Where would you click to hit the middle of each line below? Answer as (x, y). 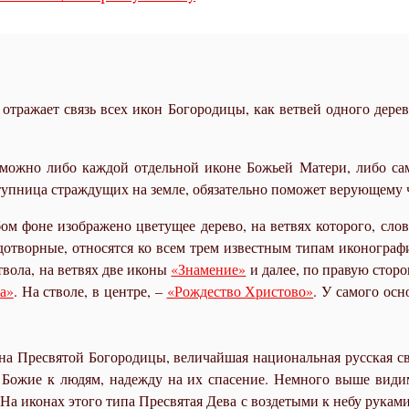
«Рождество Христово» (240, 291)
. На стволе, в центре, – (90, 291)
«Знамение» (209, 269)
